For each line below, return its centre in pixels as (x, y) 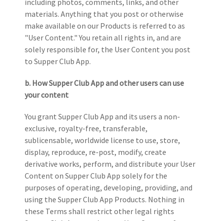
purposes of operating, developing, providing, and (109, 187)
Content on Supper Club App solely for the (96, 175)
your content (47, 94)
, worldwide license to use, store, (126, 140)
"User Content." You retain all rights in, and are (103, 37)
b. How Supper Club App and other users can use (104, 83)
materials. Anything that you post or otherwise (104, 14)
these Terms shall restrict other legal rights (99, 211)
